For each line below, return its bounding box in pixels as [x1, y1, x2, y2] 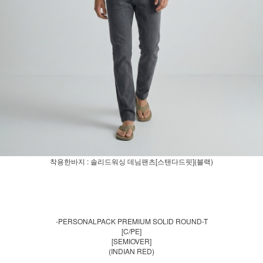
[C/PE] [122, 225, 141, 236]
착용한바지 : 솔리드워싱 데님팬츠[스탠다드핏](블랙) [50, 156, 213, 166]
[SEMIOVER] [112, 235, 151, 246]
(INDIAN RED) [109, 245, 154, 256]
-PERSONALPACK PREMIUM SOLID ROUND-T [55, 215, 208, 226]
